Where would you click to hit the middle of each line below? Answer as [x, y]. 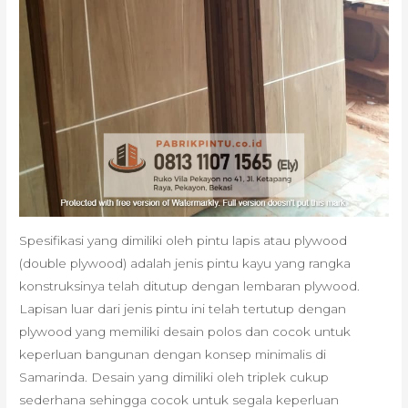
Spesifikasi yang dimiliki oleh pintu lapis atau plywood [184, 240]
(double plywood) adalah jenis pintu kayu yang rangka [185, 263]
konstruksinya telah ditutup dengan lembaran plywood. [190, 286]
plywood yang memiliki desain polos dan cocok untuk [185, 331]
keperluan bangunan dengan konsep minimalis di [173, 354]
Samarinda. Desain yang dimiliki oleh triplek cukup [174, 377]
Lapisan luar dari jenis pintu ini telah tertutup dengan [183, 308]
